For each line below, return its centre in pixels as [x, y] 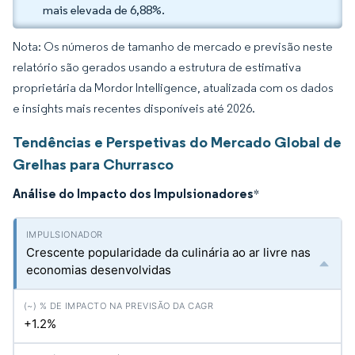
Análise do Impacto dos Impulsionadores [133, 193]
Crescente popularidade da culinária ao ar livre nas [168, 252]
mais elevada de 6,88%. [104, 10]
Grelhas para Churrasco [93, 164]
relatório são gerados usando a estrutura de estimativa [157, 67]
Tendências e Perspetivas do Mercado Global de [177, 142]
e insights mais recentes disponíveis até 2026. [134, 108]
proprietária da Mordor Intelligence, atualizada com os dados [173, 88]
